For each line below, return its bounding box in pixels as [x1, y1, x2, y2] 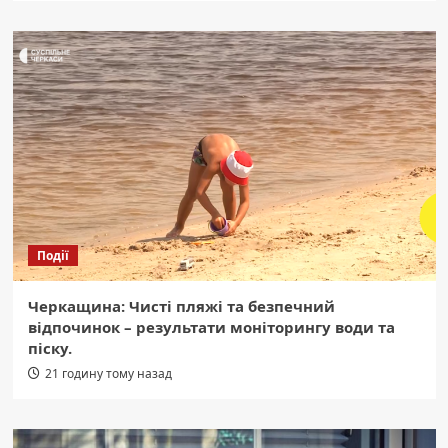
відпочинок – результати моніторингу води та [27, 317, 395, 338]
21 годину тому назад [44, 365, 172, 383]
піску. [27, 338, 72, 359]
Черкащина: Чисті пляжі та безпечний [27, 296, 335, 317]
